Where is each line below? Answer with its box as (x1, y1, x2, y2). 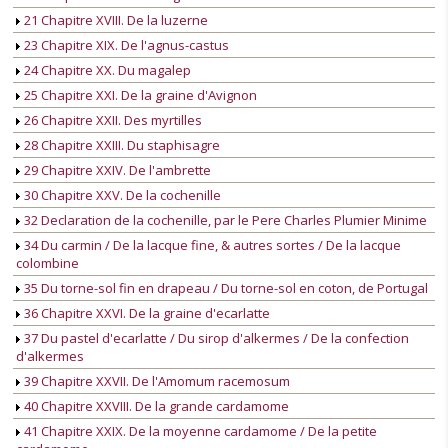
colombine (16, 254, 79, 273)
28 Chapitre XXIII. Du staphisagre (21, 136, 220, 155)
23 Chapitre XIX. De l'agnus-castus (21, 36, 229, 55)
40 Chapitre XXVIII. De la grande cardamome (21, 397, 289, 416)
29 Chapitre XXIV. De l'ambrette (21, 161, 211, 180)
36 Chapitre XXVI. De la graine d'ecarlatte (21, 304, 270, 323)
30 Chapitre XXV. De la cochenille (21, 186, 221, 205)
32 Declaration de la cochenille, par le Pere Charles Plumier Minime (21, 211, 427, 230)
